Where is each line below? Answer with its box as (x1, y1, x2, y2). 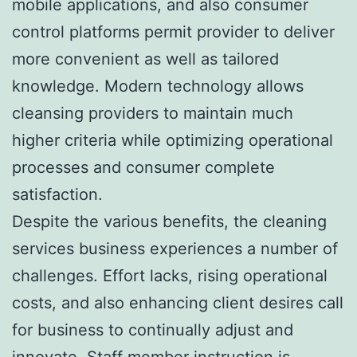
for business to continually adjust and (12, 320, 293, 339)
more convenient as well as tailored (12, 49, 279, 69)
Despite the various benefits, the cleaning (12, 211, 327, 231)
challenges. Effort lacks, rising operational (12, 265, 328, 285)
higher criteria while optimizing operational (12, 130, 333, 150)
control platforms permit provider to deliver (12, 22, 335, 41)
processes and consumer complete (12, 157, 275, 177)
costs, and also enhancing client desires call (12, 292, 343, 312)
